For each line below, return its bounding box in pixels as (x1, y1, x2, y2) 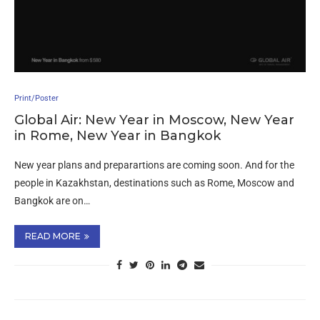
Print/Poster (14, 94, 59, 103)
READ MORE (25, 231, 81, 241)
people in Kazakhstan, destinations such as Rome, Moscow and (14, 177, 294, 189)
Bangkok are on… (14, 195, 90, 206)
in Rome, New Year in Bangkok (14, 128, 221, 144)
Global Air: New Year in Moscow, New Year (14, 112, 294, 128)
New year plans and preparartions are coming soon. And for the (14, 159, 294, 171)
